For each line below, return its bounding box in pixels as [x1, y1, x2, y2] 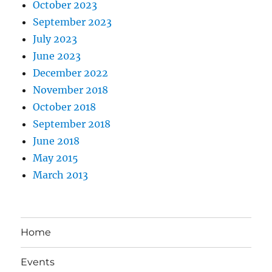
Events [21, 256, 55, 268]
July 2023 [33, 32, 78, 45]
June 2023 [33, 49, 81, 62]
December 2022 [33, 66, 109, 79]
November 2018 [33, 83, 109, 96]
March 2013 [33, 168, 89, 181]
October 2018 [33, 100, 97, 113]
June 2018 [33, 134, 80, 147]
